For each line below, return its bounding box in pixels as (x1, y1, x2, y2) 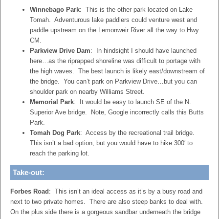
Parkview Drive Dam (30, 47, 90, 54)
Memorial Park (30, 98, 74, 106)
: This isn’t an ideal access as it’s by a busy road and (49, 188, 202, 195)
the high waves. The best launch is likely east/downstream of (30, 67, 205, 75)
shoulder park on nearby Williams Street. (30, 88, 145, 95)
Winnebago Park (30, 6, 80, 13)
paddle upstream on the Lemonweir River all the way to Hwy (30, 26, 199, 34)
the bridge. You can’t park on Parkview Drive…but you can (30, 78, 197, 85)
